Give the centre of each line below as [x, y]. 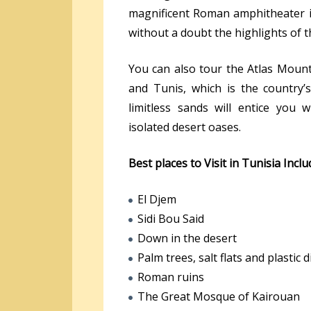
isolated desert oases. [185, 127]
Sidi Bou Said [171, 218]
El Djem [157, 199]
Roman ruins [171, 277]
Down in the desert [187, 238]
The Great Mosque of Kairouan [219, 296]
